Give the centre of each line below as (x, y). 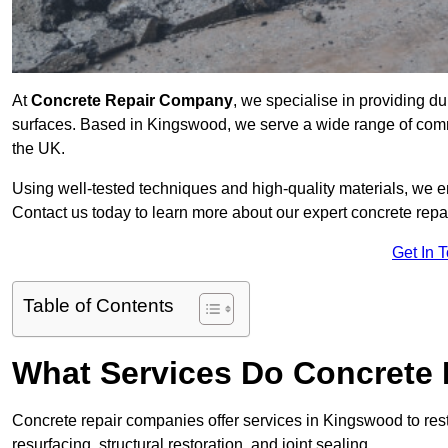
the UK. (38, 149)
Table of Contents (98, 306)
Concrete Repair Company (132, 101)
